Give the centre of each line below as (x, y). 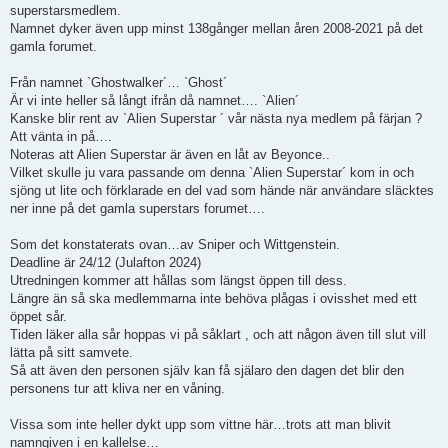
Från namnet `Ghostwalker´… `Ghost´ (118, 83)
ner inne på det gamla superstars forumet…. (137, 209)
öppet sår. (38, 317)
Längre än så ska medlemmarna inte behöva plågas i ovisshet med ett (213, 299)
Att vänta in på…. (61, 137)
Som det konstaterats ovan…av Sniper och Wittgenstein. (175, 245)
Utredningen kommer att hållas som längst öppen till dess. (178, 281)
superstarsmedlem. (65, 11)
